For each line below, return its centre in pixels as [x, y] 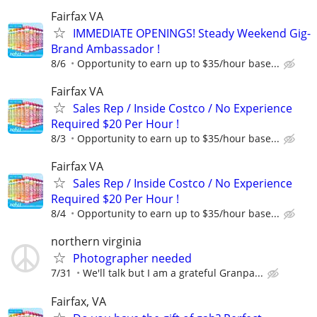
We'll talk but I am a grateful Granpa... [173, 273]
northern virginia [96, 242]
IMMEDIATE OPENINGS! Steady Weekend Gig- [192, 33]
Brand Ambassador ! [105, 48]
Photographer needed [132, 259]
